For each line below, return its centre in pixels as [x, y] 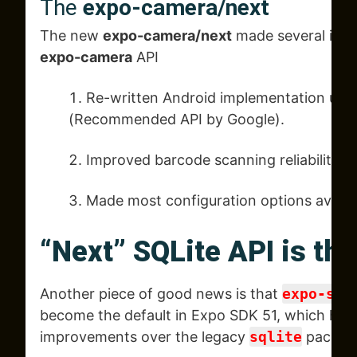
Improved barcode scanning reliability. [214, 160]
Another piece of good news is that [161, 294]
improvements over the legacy [145, 337]
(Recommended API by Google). [177, 120]
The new [71, 36]
